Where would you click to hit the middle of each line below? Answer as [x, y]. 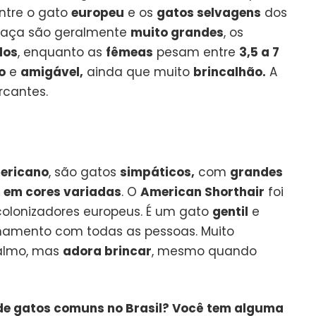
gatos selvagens [209, 12]
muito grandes [177, 32]
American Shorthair [202, 192]
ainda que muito [138, 72]
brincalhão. [230, 72]
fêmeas [129, 52]
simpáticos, [157, 172]
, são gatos [84, 172]
